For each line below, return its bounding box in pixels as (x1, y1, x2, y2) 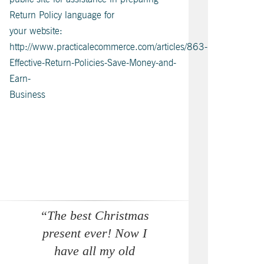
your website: (9, 24, 62, 38)
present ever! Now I (42, 226, 147, 241)
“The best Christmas (39, 208, 149, 223)
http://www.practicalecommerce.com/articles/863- (9, 40, 207, 54)
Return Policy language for (9, 8, 114, 22)
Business (9, 88, 45, 101)
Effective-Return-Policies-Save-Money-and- (9, 56, 176, 70)
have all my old (54, 243, 135, 259)
